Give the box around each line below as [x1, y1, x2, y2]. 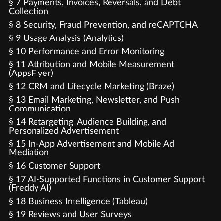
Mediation [8, 148, 49, 158]
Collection [8, 7, 48, 17]
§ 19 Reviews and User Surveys [8, 210, 132, 220]
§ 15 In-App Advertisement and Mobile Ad [8, 139, 174, 149]
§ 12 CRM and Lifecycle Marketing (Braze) [8, 82, 174, 91]
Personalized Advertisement [8, 126, 119, 136]
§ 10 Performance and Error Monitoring [8, 46, 164, 56]
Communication [8, 104, 71, 113]
